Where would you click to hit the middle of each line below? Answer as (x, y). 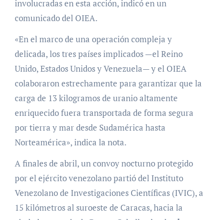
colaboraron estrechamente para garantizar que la (108, 83)
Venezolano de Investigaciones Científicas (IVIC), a (109, 192)
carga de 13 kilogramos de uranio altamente (96, 98)
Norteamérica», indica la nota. (70, 142)
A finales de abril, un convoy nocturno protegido (104, 163)
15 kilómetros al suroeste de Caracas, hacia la (98, 207)
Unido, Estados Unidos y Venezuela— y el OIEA (100, 68)
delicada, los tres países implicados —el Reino (98, 54)
